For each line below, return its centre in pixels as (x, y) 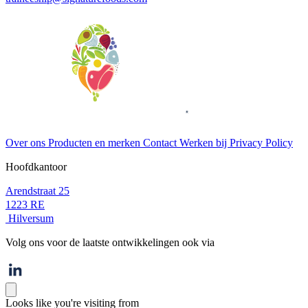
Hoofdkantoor (36, 167)
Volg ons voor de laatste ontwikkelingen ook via (110, 243)
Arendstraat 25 (37, 191)
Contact (161, 143)
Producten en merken (96, 143)
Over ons (27, 143)
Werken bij (205, 143)
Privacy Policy (261, 143)
